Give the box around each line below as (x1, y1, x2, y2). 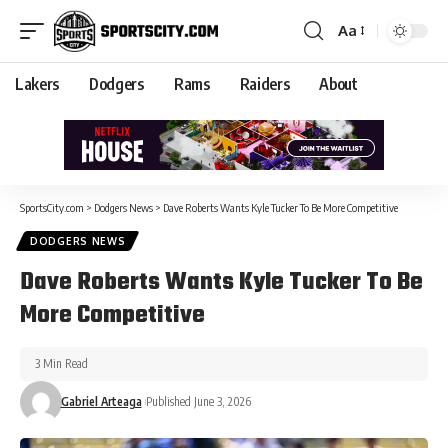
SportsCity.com (20, 200, 84, 214)
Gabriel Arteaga (60, 393, 142, 409)
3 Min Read (35, 355, 88, 371)
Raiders (239, 73, 290, 94)
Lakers (15, 73, 60, 94)
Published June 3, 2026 (145, 393, 251, 409)
